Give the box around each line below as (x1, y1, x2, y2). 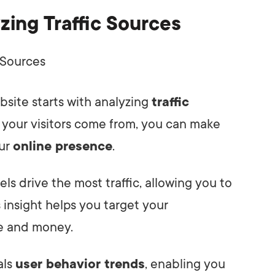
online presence (13, 138, 112, 153)
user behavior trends (15, 256, 145, 271)
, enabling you (145, 256, 225, 271)
